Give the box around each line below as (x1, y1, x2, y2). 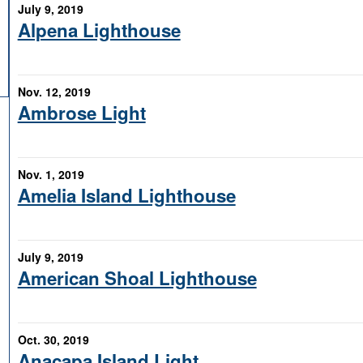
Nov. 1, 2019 (17, 166, 84, 182)
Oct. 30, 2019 (17, 331, 89, 348)
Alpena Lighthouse (17, 17, 181, 44)
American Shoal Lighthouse (17, 265, 257, 292)
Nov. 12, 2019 (17, 83, 91, 100)
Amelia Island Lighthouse (17, 182, 236, 209)
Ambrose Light (17, 100, 146, 126)
